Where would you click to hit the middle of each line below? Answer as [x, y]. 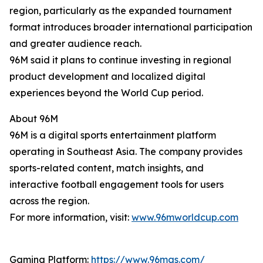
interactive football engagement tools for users [117, 184]
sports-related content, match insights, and [107, 168]
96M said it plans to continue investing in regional [120, 60]
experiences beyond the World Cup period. [106, 93]
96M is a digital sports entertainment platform [113, 135]
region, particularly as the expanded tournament [121, 11]
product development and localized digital [107, 76]
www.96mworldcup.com [185, 217]
